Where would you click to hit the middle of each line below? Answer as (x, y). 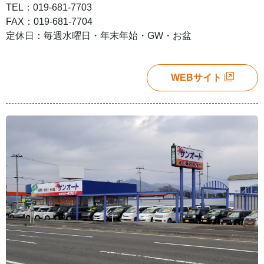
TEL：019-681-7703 (49, 8)
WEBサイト (196, 78)
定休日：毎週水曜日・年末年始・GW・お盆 (99, 36)
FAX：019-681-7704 (49, 22)
